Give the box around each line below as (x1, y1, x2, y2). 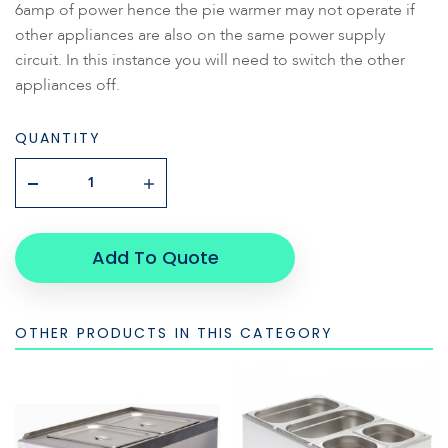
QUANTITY (15, 127, 101, 148)
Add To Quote (91, 244, 219, 270)
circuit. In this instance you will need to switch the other (15, 48, 405, 71)
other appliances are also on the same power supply (15, 23, 385, 46)
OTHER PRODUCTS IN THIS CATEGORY (15, 322, 334, 343)
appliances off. (15, 73, 120, 96)
